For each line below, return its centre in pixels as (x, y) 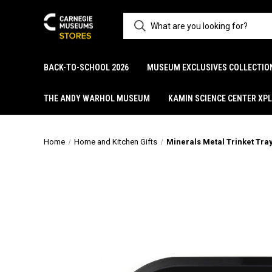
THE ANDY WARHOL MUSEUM (97, 98)
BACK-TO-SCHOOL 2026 (86, 67)
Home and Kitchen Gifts (115, 142)
